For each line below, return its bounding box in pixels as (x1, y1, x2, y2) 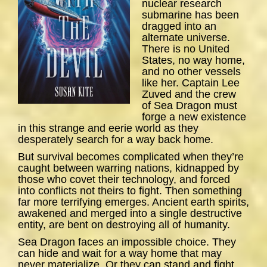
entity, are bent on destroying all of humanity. (18, 219, 230, 231)
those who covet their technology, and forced (18, 173, 230, 186)
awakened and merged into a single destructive (18, 207, 242, 220)
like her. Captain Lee (142, 77, 240, 89)
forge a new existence (142, 111, 246, 123)
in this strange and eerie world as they (18, 122, 198, 135)
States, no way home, (142, 54, 245, 67)
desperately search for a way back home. (18, 133, 213, 146)
